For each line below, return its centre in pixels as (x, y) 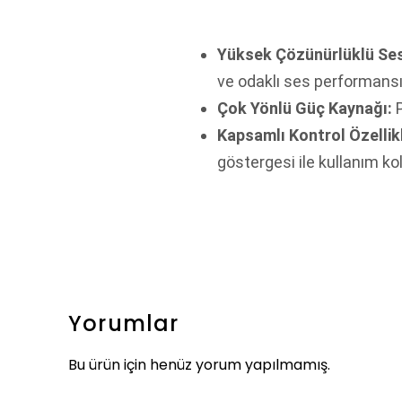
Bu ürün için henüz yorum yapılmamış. (199, 365)
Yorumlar (124, 323)
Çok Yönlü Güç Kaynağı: (305, 108)
